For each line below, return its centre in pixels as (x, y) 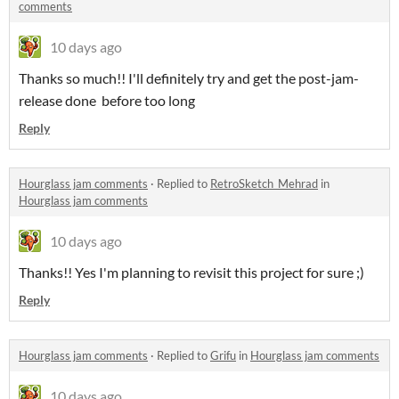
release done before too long (107, 101)
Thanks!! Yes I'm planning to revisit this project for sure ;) (191, 273)
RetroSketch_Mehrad (264, 184)
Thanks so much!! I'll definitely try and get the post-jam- (189, 78)
